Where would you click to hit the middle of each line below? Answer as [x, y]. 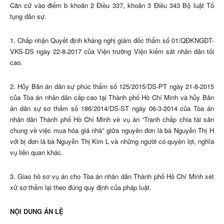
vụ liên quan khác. [36, 152]
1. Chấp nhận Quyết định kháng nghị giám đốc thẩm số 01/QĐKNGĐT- [112, 40]
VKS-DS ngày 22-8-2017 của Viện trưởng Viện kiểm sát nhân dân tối [112, 51]
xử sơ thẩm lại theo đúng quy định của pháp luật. [81, 187]
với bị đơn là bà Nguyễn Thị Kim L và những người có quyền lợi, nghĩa [112, 141]
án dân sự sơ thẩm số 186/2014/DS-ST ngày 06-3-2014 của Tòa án [112, 108]
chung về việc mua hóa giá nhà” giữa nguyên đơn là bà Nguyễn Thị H [112, 130]
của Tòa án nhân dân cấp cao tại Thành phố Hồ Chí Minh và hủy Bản [112, 97]
